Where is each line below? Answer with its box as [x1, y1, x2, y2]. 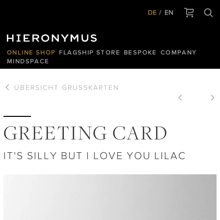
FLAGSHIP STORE [59, 49, 121, 56]
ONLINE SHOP [7, 49, 56, 56]
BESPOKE [124, 49, 157, 56]
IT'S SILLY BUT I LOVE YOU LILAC [3, 150, 186, 162]
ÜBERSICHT [11, 83, 62, 91]
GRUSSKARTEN [62, 83, 119, 91]
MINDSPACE [7, 57, 50, 65]
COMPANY [160, 49, 197, 56]
